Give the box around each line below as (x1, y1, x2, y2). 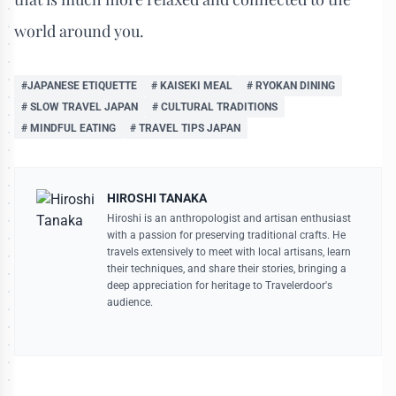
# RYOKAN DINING (247, 79, 335, 92)
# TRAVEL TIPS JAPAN (130, 121, 240, 134)
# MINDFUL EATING (21, 121, 116, 134)
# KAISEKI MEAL (151, 79, 232, 92)
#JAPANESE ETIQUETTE (21, 79, 137, 92)
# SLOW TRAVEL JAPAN (21, 100, 138, 113)
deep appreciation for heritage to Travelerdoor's (107, 278, 332, 292)
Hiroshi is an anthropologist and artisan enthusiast (107, 211, 351, 225)
